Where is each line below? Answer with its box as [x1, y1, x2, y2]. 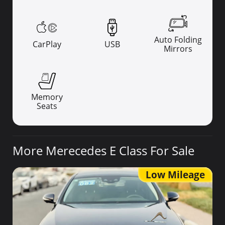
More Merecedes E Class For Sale [13, 142, 194, 159]
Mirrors [163, 43, 192, 54]
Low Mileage [146, 168, 205, 181]
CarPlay [33, 38, 62, 50]
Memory [31, 91, 63, 103]
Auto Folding [154, 34, 202, 45]
